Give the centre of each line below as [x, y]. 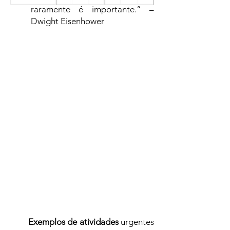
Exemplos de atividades [73, 222]
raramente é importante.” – [92, 9]
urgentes [136, 222]
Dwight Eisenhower [68, 21]
